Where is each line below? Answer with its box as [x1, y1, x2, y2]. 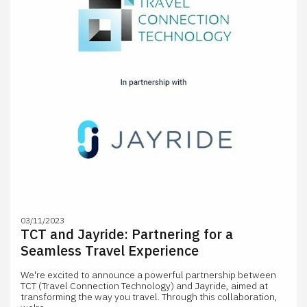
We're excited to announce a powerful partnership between [21, 269, 276, 281]
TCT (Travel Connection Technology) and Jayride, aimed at [21, 280, 268, 292]
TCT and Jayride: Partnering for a [21, 225, 233, 243]
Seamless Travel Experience [21, 241, 199, 260]
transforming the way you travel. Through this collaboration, [21, 291, 278, 303]
